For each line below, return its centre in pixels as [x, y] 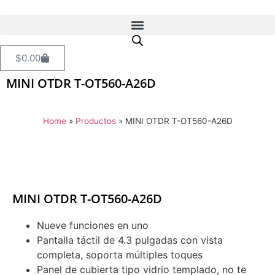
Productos [95, 121]
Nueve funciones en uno [93, 225]
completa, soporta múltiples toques [120, 254]
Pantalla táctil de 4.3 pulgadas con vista [130, 240]
